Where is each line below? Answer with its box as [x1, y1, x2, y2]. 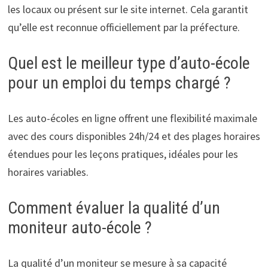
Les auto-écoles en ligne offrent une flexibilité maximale [7, 111, 257, 125]
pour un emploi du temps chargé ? [7, 72, 231, 93]
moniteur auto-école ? [7, 217, 152, 237]
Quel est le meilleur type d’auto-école [7, 53, 250, 73]
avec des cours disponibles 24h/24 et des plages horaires [7, 129, 260, 143]
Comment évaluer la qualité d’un [7, 197, 220, 218]
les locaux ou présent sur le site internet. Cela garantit [7, 2, 248, 16]
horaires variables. [7, 165, 89, 179]
